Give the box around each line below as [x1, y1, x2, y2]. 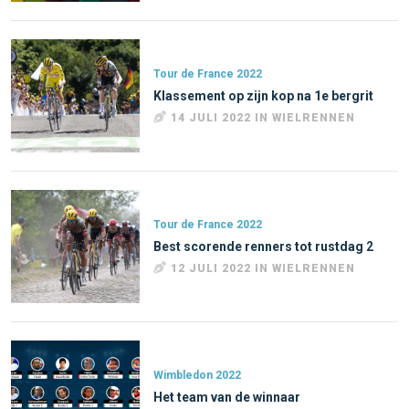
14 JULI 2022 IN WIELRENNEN [171, 111, 356, 125]
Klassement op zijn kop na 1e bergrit [153, 89, 374, 104]
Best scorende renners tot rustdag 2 [153, 238, 374, 254]
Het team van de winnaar [153, 389, 301, 404]
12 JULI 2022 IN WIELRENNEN [171, 261, 356, 275]
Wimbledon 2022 [153, 368, 242, 382]
